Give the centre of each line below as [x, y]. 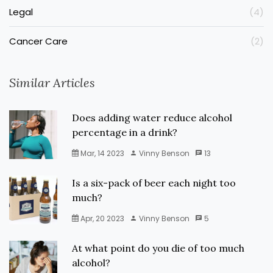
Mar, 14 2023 [102, 153]
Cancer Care [38, 41]
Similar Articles [52, 83]
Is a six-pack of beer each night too [154, 183]
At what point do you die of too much [158, 248]
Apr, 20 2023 [102, 218]
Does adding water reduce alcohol [152, 118]
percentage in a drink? [125, 132]
